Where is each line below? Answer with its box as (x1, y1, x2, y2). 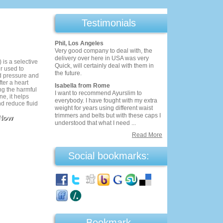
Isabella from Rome (55, 82, 110, 89)
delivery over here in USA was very (55, 55, 149, 62)
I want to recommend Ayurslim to (55, 90, 142, 97)
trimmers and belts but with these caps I (55, 112, 161, 119)
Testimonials (81, 17, 136, 28)
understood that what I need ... (55, 119, 136, 126)
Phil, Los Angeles (55, 40, 104, 47)
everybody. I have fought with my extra (55, 97, 157, 104)
